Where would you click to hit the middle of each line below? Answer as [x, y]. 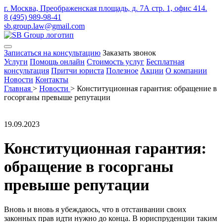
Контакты [52, 80]
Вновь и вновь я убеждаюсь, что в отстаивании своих [95, 209]
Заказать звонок [129, 53]
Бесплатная [165, 62]
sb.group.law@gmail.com [44, 26]
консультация [27, 71]
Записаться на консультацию [52, 53]
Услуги [16, 62]
